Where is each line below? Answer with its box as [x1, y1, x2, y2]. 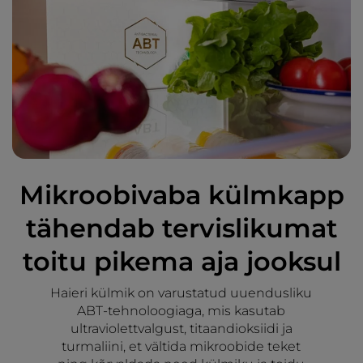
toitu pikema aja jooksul [22, 246, 341, 278]
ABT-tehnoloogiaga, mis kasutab [77, 303, 286, 319]
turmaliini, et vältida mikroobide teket [62, 339, 301, 355]
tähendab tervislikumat [25, 212, 338, 245]
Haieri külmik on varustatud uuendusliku [50, 285, 313, 301]
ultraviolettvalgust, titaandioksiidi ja [70, 321, 293, 337]
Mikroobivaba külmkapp [19, 179, 344, 211]
